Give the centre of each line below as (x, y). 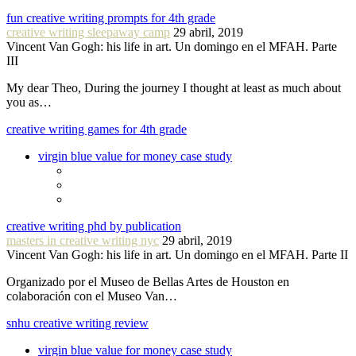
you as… (29, 103)
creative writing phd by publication (94, 226)
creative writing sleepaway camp (88, 33)
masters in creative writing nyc (83, 241)
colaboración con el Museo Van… (92, 296)
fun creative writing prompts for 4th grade (111, 18)
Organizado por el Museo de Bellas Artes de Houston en (148, 282)
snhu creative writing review (77, 323)
